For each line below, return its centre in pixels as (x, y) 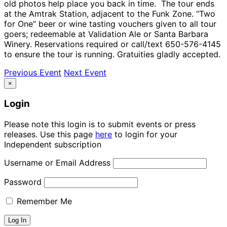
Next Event (85, 72)
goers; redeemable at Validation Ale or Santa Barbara (106, 34)
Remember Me (43, 201)
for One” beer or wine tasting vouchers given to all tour (110, 24)
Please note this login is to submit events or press (100, 124)
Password (23, 182)
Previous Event (33, 72)
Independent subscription (53, 144)
